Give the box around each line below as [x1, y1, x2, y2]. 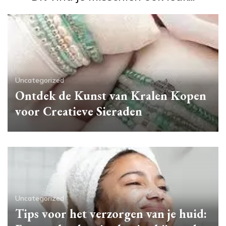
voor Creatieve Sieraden [15, 103, 142, 120]
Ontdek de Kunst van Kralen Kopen [15, 88, 206, 104]
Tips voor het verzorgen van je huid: [15, 206, 207, 222]
